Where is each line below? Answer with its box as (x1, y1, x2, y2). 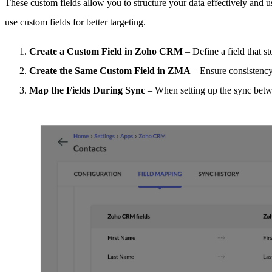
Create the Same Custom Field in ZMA (29, 66, 192, 76)
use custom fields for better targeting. (5, 17, 146, 28)
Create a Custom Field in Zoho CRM (29, 46, 185, 57)
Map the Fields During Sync (29, 85, 148, 96)
